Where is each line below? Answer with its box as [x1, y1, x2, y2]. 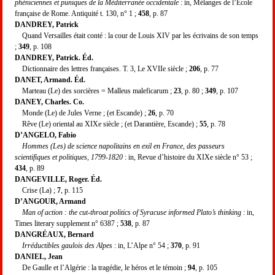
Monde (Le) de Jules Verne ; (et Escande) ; [15, 108, 148, 117]
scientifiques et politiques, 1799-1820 [15, 152, 123, 161]
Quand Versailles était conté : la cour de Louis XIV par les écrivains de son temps [15, 31, 258, 40]
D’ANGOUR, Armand [15, 196, 86, 206]
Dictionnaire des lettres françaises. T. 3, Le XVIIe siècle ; [15, 64, 189, 73]
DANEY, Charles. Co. [15, 97, 84, 106]
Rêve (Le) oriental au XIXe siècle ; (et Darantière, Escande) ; [15, 119, 199, 128]
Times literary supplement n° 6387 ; [15, 219, 120, 228]
